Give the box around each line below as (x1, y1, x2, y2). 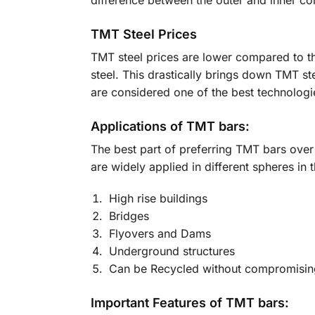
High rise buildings (108, 191, 207, 205)
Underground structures (108, 243, 235, 258)
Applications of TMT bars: (90, 119, 250, 134)
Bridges (108, 208, 149, 223)
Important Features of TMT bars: (90, 295, 289, 311)
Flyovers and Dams (108, 226, 211, 240)
